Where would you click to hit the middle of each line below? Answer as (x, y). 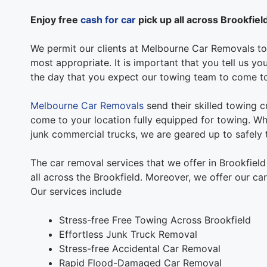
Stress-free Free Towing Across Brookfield (155, 220)
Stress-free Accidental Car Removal (139, 248)
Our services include (76, 191)
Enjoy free (55, 19)
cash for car (108, 19)
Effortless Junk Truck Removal (128, 234)
